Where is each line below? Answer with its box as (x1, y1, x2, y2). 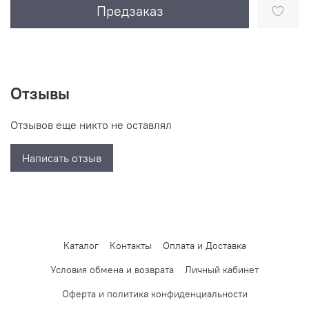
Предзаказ (96, 2, 163, 20)
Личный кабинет (185, 263, 259, 277)
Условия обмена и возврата (50, 263, 174, 277)
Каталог (63, 239, 99, 252)
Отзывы (10, 83, 70, 104)
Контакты (109, 239, 152, 252)
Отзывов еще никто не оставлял (10, 118, 172, 132)
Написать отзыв (22, 151, 101, 166)
